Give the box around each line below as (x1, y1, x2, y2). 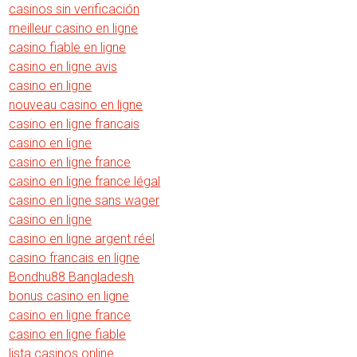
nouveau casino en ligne (9, 96, 143, 112)
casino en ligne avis (9, 58, 118, 74)
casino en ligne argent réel (9, 230, 155, 246)
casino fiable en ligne (9, 39, 127, 55)
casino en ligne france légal (9, 173, 161, 189)
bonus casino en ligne (9, 288, 130, 304)
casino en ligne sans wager (9, 192, 160, 208)
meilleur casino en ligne (9, 20, 139, 36)
